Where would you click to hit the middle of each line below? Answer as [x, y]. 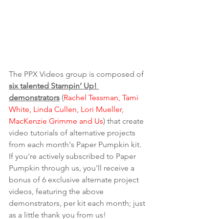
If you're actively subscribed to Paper [73, 156]
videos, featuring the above [57, 192]
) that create [124, 121]
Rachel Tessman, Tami [102, 98]
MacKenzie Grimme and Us [56, 121]
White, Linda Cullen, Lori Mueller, [67, 109]
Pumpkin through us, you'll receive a [73, 168]
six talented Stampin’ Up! [54, 86]
